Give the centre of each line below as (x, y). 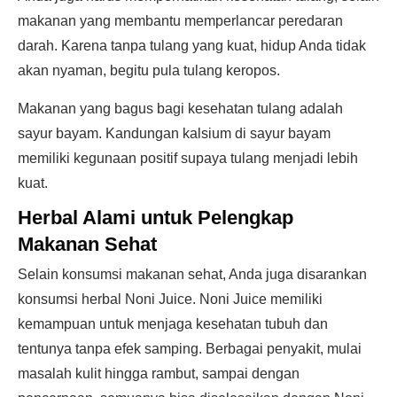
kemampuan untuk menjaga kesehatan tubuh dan (173, 324)
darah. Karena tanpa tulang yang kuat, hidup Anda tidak (192, 46)
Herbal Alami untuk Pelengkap (156, 218)
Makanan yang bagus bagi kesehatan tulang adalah (180, 109)
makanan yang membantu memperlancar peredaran (180, 21)
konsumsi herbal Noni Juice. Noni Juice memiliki (170, 299)
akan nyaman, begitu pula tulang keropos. (149, 70)
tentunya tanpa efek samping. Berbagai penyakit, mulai (190, 349)
